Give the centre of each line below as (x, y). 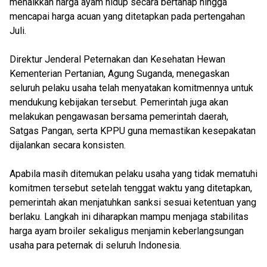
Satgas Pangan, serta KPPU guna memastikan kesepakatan (133, 131)
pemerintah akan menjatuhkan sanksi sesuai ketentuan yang (133, 202)
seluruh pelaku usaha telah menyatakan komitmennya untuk (131, 88)
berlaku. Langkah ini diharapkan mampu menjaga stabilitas (129, 217)
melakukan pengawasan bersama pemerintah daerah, (119, 117)
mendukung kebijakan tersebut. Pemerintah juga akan (119, 102)
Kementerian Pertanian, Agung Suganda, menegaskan (119, 74)
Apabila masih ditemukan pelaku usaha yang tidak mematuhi (133, 174)
